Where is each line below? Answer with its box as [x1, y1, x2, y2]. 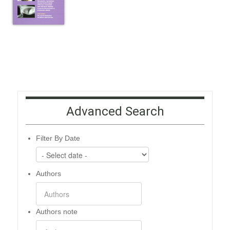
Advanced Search [66, 104, 164, 119]
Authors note [36, 207, 78, 216]
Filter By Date [36, 134, 80, 142]
